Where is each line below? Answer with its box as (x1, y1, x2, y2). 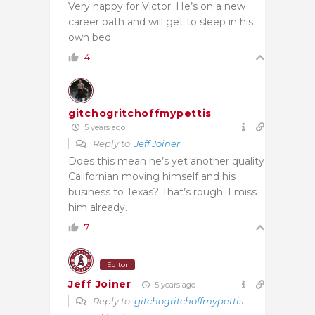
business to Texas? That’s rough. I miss (68, 185, 257, 198)
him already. (68, 200, 127, 214)
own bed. (68, 30, 113, 44)
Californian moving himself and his (68, 169, 236, 183)
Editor (107, 259, 128, 269)
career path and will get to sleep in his (68, 15, 253, 28)
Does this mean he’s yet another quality (68, 154, 264, 167)
